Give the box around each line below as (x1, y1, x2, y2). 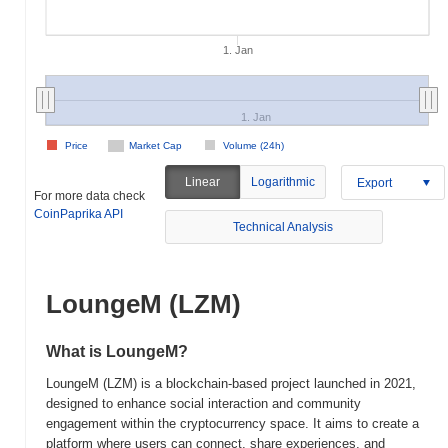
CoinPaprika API (34, 206, 123, 221)
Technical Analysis (233, 220, 334, 234)
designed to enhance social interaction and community (46, 396, 361, 411)
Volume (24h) (223, 140, 284, 151)
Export (356, 175, 392, 190)
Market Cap (129, 140, 182, 151)
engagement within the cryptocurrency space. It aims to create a (46, 416, 419, 431)
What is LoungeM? (46, 343, 188, 360)
